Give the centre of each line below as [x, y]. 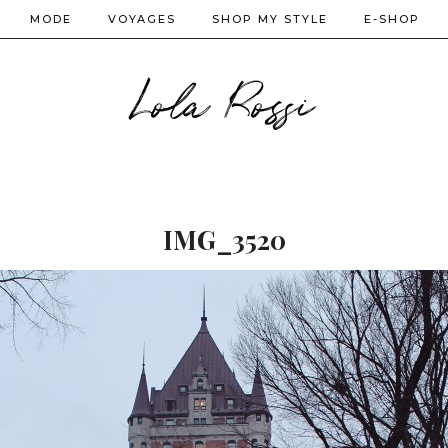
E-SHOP [392, 19]
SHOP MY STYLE [270, 19]
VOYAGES [142, 19]
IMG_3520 [224, 239]
